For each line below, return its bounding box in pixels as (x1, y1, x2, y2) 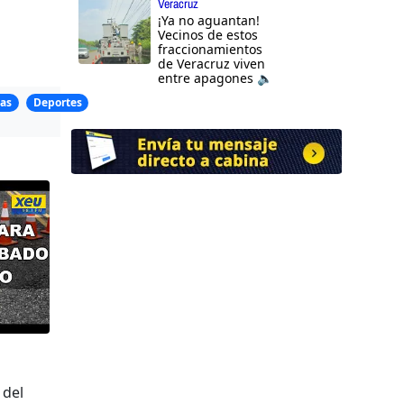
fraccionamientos (158, 41, 262, 59)
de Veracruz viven (158, 55, 265, 73)
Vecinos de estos (158, 26, 258, 44)
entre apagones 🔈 (158, 69, 272, 87)
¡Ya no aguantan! (158, 12, 260, 30)
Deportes (32, 95, 82, 111)
